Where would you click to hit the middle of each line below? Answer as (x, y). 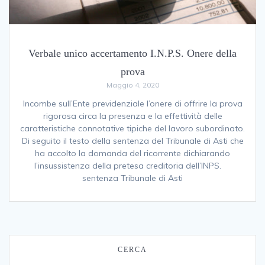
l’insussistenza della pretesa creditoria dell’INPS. (132, 165)
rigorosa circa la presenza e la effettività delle (132, 116)
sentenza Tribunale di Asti (132, 178)
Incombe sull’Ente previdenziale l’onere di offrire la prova (132, 103)
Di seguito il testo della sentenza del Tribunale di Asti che (132, 140)
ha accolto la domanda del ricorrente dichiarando (132, 153)
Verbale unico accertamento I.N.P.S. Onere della (132, 53)
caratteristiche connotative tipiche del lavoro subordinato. (132, 128)
